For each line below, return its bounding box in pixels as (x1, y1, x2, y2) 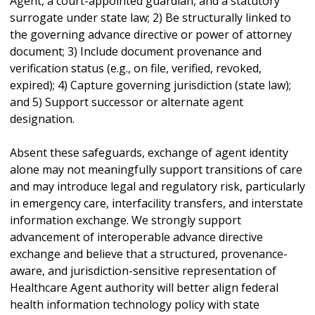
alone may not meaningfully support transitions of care (10, 162, 302, 178)
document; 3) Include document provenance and (10, 44, 262, 60)
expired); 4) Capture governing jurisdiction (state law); (10, 77, 291, 94)
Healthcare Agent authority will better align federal (10, 280, 278, 296)
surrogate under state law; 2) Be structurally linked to (10, 10, 291, 26)
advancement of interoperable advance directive (10, 229, 263, 245)
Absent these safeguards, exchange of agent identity (10, 145, 288, 161)
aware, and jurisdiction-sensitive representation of (10, 263, 276, 279)
